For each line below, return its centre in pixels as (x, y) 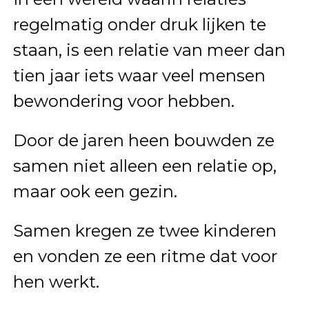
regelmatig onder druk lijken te (139, 24)
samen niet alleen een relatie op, (144, 166)
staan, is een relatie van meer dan (149, 50)
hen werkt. (56, 281)
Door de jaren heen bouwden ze (143, 140)
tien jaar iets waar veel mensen (139, 75)
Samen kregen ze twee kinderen (144, 230)
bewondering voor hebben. (123, 101)
